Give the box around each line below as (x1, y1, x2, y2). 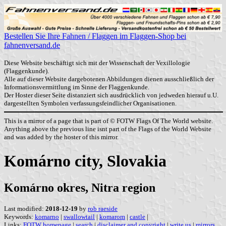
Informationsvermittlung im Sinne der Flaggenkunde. (4, 83, 149, 91)
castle (130, 213, 145, 221)
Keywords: (4, 213, 35, 221)
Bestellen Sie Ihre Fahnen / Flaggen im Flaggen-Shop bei (4, 32, 186, 41)
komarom (99, 213, 125, 221)
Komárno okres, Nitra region (4, 181, 155, 195)
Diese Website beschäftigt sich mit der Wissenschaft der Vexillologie (4, 59, 190, 67)
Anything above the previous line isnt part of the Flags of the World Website (4, 125, 211, 133)
